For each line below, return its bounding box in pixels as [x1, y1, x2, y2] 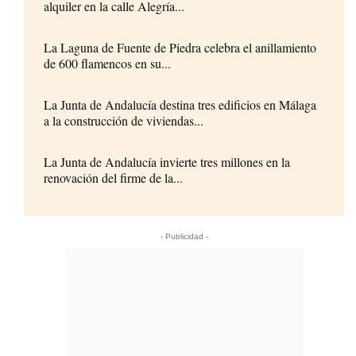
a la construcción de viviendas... [44, 111, 203, 129]
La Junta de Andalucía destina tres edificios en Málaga [44, 95, 316, 113]
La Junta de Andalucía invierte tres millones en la [44, 153, 290, 170]
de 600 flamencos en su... [44, 54, 171, 72]
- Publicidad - [160, 231, 208, 241]
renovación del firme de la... [44, 168, 183, 186]
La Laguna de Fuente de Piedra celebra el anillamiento [44, 38, 316, 56]
